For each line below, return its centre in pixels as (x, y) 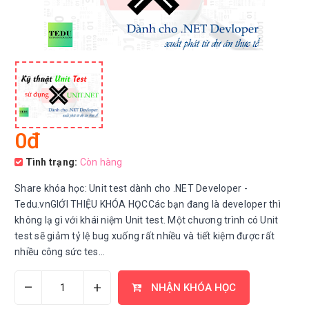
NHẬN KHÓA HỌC (192, 288)
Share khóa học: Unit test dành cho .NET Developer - (131, 188)
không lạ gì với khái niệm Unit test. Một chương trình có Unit (147, 220)
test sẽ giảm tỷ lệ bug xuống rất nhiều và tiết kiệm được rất (144, 236)
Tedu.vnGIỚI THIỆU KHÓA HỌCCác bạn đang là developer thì (148, 204)
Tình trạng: (50, 162)
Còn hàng (101, 162)
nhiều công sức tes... (60, 252)
